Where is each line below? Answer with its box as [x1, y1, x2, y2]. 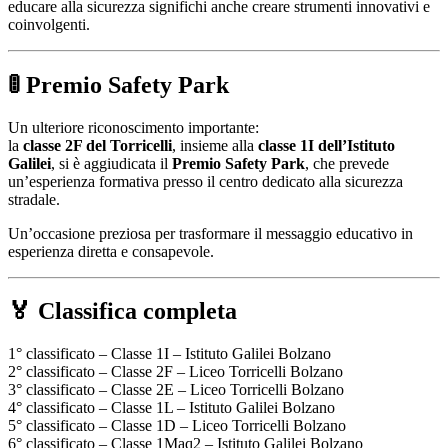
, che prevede [305, 154, 389, 172]
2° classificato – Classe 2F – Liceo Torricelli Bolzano [8, 363, 343, 381]
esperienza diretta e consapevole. [8, 242, 214, 260]
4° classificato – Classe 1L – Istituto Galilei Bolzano [8, 399, 335, 417]
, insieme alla [172, 136, 258, 154]
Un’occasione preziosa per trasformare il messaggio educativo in [8, 224, 413, 242]
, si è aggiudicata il [51, 154, 172, 172]
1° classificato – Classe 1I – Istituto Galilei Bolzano [8, 345, 331, 363]
